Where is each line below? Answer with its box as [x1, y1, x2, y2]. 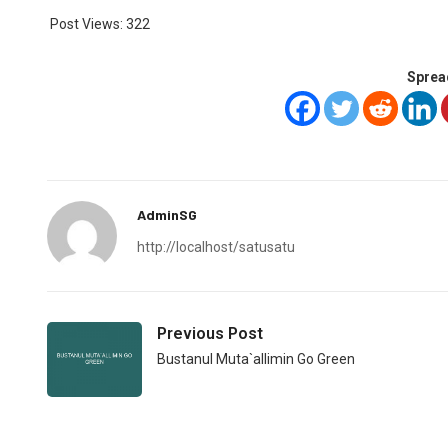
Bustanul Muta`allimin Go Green [157, 350, 355, 367]
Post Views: [50, 15, 123, 32]
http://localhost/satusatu [137, 238, 295, 255]
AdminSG [137, 205, 197, 223]
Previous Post [157, 323, 263, 343]
